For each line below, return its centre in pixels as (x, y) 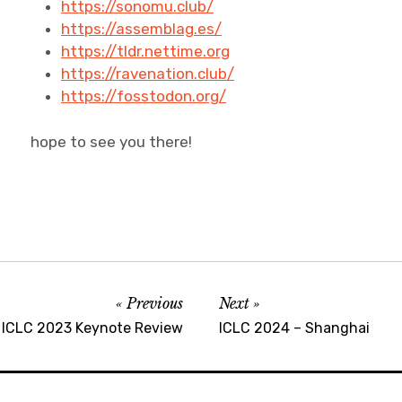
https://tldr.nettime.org (146, 51)
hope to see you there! (112, 141)
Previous (155, 303)
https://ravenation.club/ (148, 74)
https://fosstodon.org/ (144, 96)
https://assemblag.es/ (142, 29)
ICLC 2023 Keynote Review (92, 328)
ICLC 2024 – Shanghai (294, 328)
